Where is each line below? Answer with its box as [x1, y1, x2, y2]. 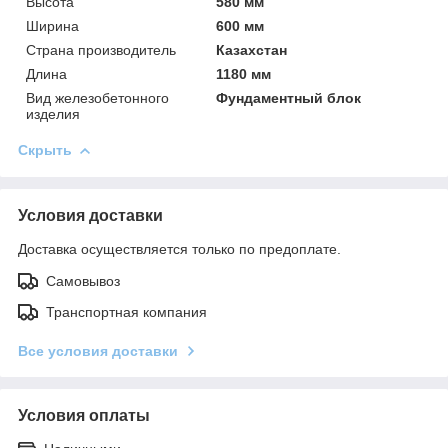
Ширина [26, 17, 79, 34]
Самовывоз [46, 272, 120, 289]
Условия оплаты [18, 406, 150, 424]
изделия [26, 105, 80, 122]
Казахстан [216, 41, 288, 58]
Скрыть [18, 141, 72, 158]
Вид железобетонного [26, 89, 169, 106]
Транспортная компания [46, 303, 207, 320]
